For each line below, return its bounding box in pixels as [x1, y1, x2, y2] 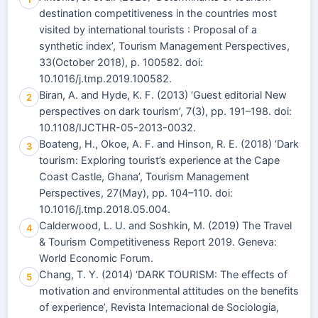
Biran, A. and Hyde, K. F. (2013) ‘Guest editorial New [39, 89, 287, 102]
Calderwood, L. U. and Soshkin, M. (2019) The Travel [39, 219, 292, 232]
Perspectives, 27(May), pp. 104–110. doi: [39, 187, 233, 199]
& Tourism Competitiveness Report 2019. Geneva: [39, 236, 277, 248]
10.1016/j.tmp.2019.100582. [39, 72, 172, 85]
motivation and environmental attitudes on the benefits [39, 285, 299, 297]
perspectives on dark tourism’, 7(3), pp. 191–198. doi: [39, 105, 292, 118]
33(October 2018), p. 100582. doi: [39, 56, 203, 69]
